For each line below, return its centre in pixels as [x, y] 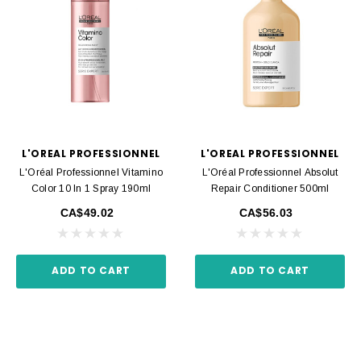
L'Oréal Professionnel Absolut [270, 173]
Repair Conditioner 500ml [270, 189]
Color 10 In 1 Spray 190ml [91, 189]
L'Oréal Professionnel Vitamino [91, 173]
